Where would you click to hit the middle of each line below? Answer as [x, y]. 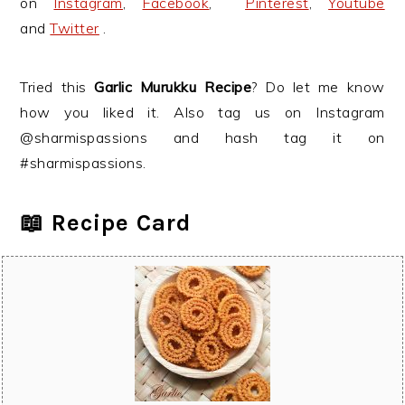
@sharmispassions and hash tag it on [202, 137]
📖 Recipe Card [106, 223]
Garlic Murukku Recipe [173, 87]
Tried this [57, 87]
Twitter [75, 28]
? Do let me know [318, 87]
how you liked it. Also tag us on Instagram [202, 112]
